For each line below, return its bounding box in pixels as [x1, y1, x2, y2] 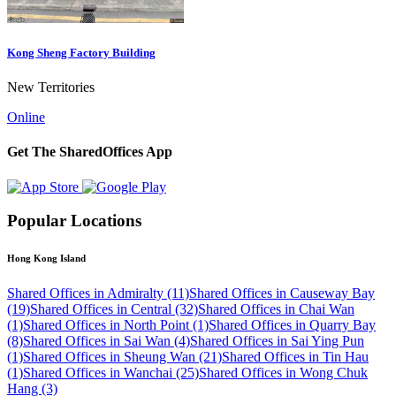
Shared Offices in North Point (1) [23, 317, 209, 333]
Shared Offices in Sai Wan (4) [23, 333, 190, 349]
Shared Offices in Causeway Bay [189, 286, 375, 301]
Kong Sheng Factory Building [7, 45, 156, 59]
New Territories [7, 80, 95, 95]
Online [7, 110, 45, 126]
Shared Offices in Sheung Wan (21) [23, 349, 222, 365]
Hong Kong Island [7, 253, 86, 264]
